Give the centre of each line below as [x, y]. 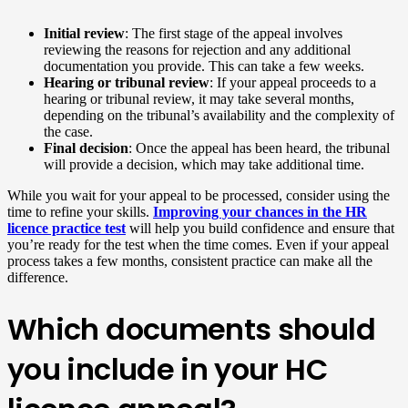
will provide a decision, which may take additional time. [204, 164]
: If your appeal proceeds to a [293, 82]
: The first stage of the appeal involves [234, 33]
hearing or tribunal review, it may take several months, [199, 98]
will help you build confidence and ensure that [260, 228]
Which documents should [191, 330]
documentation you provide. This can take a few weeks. [204, 66]
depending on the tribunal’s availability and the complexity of [219, 115]
